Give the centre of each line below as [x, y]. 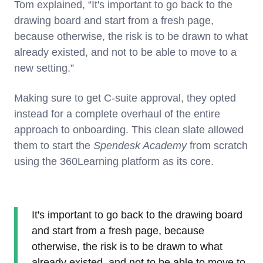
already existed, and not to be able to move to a [125, 52]
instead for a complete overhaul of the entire [117, 114]
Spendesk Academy [140, 145]
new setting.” [44, 68]
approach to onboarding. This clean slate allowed [129, 129]
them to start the [54, 145]
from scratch [217, 145]
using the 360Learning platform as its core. [114, 161]
